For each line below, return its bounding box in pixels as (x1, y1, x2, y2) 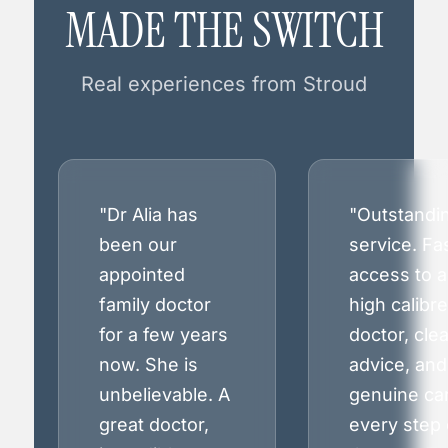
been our (99, 234, 177, 256)
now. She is (99, 354, 198, 376)
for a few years (99, 324, 228, 346)
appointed (99, 264, 185, 286)
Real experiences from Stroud (81, 72, 367, 97)
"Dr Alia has (99, 204, 198, 226)
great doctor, (99, 414, 209, 436)
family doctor (99, 294, 211, 316)
